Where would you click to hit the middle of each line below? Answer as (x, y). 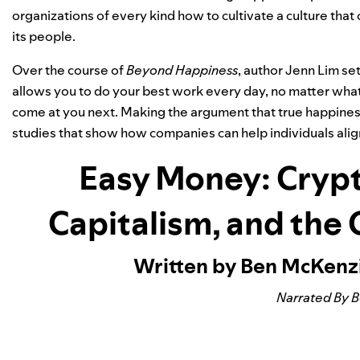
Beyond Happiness (182, 70)
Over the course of (69, 70)
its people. (44, 36)
